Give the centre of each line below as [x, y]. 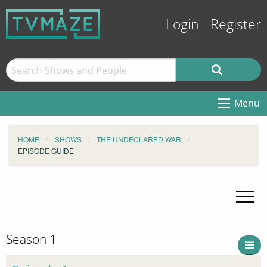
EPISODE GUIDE [46, 150]
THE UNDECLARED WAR [139, 139]
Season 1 [31, 240]
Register [236, 25]
